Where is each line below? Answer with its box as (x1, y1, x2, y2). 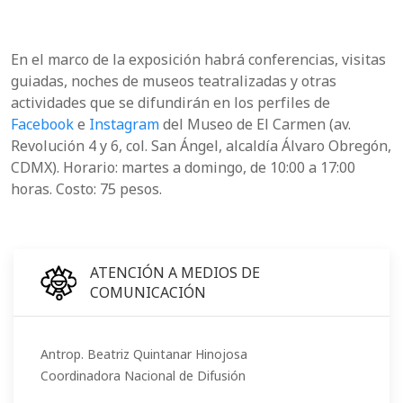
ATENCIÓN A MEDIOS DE (90, 263, 260, 283)
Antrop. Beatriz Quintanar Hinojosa (40, 345, 247, 363)
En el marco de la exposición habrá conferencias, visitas (11, 49, 386, 70)
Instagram (89, 114, 159, 135)
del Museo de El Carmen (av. (159, 114, 351, 135)
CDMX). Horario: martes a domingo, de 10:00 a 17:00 (11, 157, 355, 178)
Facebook (11, 114, 74, 135)
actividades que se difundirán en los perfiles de (11, 93, 330, 113)
